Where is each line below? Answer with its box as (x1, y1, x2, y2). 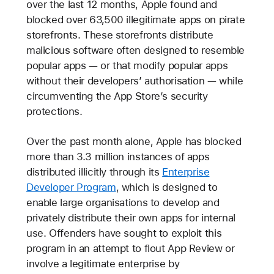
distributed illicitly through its (26, 165, 163, 178)
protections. (26, 105, 83, 117)
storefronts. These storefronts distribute (26, 28, 213, 41)
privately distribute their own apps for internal (26, 211, 235, 224)
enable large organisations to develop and (26, 196, 220, 209)
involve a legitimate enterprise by (26, 257, 180, 270)
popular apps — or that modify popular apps (26, 59, 228, 72)
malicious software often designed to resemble (26, 43, 245, 56)
